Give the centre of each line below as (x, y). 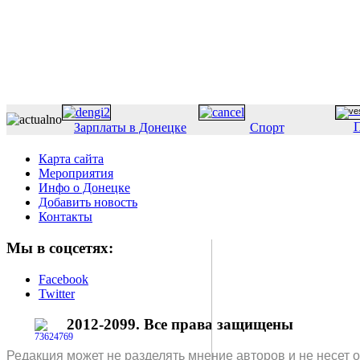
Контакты (65, 217)
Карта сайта (71, 159)
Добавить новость (88, 202)
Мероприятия (76, 174)
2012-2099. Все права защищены (180, 325)
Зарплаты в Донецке (130, 127)
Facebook (63, 279)
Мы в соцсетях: (60, 247)
